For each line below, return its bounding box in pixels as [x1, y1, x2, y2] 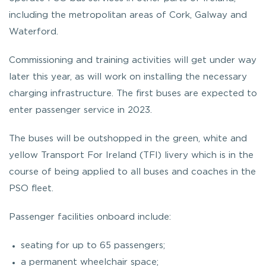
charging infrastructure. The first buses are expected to [9, 89, 257, 97]
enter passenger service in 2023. [9, 106, 152, 114]
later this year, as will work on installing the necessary [9, 72, 247, 81]
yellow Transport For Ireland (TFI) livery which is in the [9, 151, 254, 159]
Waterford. [9, 27, 58, 36]
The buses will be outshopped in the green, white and [9, 134, 247, 142]
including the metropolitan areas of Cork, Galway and [9, 11, 247, 19]
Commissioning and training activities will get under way [9, 56, 256, 64]
